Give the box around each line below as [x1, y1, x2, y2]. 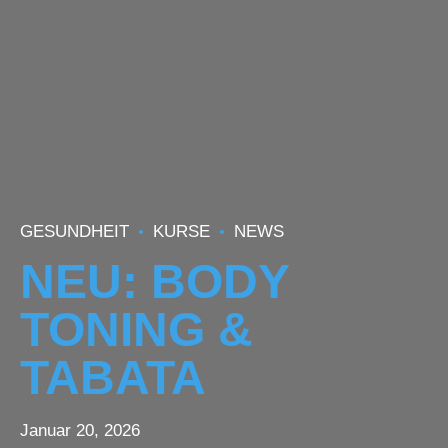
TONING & [20, 301, 253, 356]
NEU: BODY [20, 253, 289, 308]
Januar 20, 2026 [20, 421, 140, 441]
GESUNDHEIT [20, 222, 129, 241]
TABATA [20, 349, 206, 404]
